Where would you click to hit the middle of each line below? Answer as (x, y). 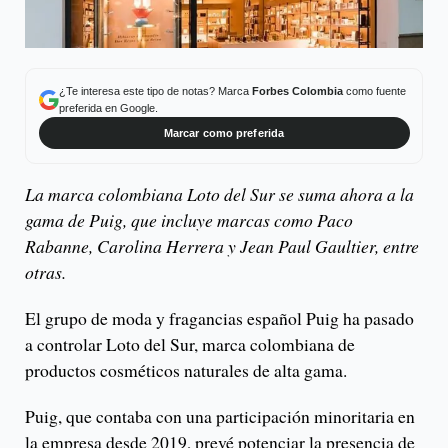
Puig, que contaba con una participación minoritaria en (220, 416)
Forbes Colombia (297, 90)
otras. (45, 272)
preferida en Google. (108, 107)
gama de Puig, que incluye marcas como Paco (189, 220)
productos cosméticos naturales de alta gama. (186, 370)
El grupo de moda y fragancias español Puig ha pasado (219, 318)
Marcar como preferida (224, 132)
